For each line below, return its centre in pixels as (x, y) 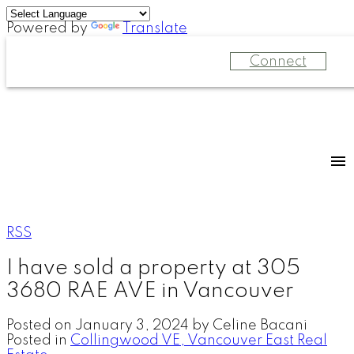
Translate (155, 28)
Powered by (49, 28)
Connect (278, 61)
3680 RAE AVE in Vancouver (150, 291)
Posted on (41, 325)
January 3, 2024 (132, 325)
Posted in (37, 340)
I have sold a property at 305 (153, 268)
